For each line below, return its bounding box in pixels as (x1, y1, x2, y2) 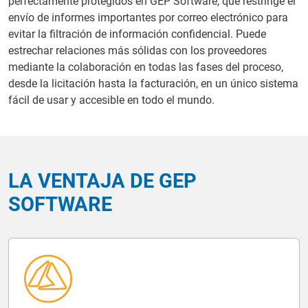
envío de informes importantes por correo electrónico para (8, 10, 288, 24)
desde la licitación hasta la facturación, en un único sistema (8, 76, 298, 90)
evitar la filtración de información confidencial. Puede (8, 27, 266, 41)
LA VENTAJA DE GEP (8, 168, 197, 192)
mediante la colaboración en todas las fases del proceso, (8, 60, 283, 74)
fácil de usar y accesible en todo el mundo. (8, 93, 214, 107)
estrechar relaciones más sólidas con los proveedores (8, 43, 267, 57)
